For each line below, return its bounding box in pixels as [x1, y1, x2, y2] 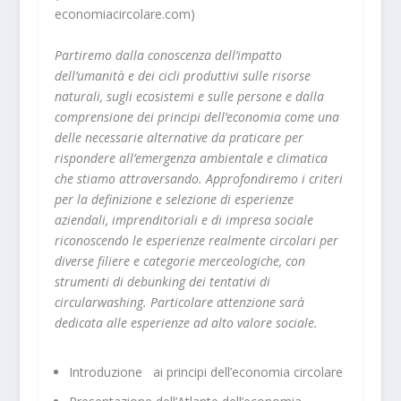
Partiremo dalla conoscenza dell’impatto [54, 46, 282, 64]
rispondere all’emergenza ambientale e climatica [54, 149, 328, 166]
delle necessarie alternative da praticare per [54, 128, 303, 146]
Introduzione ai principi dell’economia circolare [68, 363, 343, 381]
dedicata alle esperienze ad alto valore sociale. [54, 313, 318, 331]
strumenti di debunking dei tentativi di [54, 272, 270, 290]
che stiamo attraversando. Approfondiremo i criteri [54, 169, 343, 187]
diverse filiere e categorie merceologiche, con [54, 252, 305, 269]
